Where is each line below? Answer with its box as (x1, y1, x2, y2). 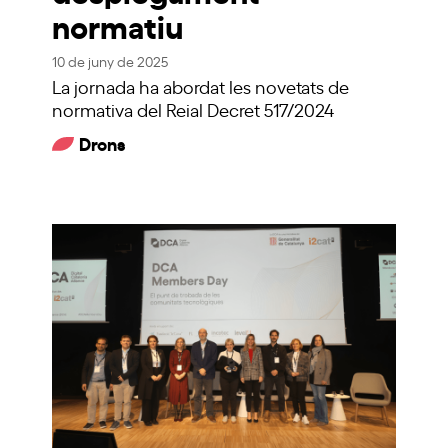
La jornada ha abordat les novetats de (52, 73, 350, 98)
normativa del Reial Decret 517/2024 (52, 96, 335, 121)
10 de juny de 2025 (52, 50, 169, 70)
